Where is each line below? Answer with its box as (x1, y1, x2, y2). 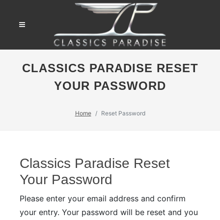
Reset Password (101, 110, 145, 117)
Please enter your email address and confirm (20, 193, 186, 203)
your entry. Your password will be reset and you (20, 207, 198, 217)
